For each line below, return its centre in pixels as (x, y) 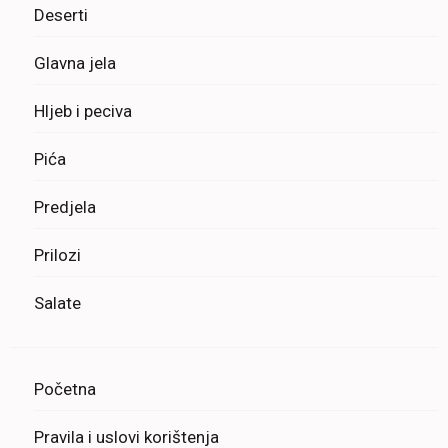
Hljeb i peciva (83, 111)
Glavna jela (75, 63)
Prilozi (57, 255)
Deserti (61, 15)
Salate (57, 303)
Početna (65, 389)
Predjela (65, 207)
